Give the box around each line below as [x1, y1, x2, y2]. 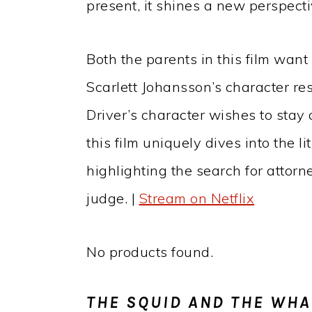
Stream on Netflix [139, 189, 254, 207]
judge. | [86, 189, 139, 207]
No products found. [86, 242, 213, 260]
